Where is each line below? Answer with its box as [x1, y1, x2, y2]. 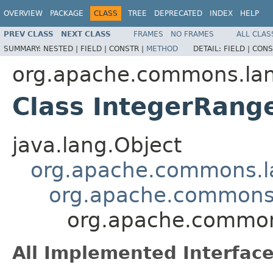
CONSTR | [109, 44, 146, 53]
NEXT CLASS [61, 29, 111, 38]
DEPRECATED [154, 9, 202, 18]
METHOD [146, 44, 178, 53]
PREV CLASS [4, 29, 54, 38]
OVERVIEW [4, 9, 43, 18]
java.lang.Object [12, 132, 182, 157]
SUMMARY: [4, 44, 43, 53]
